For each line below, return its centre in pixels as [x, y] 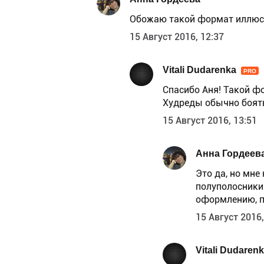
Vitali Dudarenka [199, 70]
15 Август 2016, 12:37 [177, 37]
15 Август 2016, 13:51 [210, 121]
